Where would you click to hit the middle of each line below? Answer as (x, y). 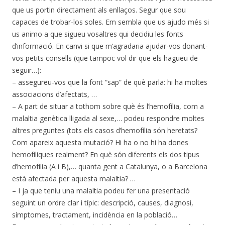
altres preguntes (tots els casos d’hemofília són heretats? (105, 130)
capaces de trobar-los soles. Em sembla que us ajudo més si (110, 22)
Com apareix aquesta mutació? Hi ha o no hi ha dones (100, 142)
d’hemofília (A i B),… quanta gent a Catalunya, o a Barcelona (110, 166)
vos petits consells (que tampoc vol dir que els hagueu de (105, 58)
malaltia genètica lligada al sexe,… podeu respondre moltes (108, 118)
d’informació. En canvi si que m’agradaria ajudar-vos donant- (110, 46)
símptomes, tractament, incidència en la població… (95, 214)
